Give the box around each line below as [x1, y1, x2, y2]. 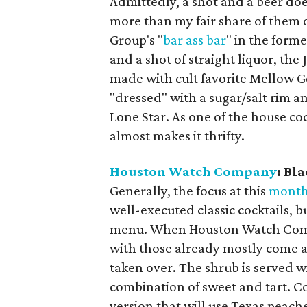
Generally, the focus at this [110, 182, 269, 199]
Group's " [110, 32, 164, 48]
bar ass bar [163, 32, 227, 48]
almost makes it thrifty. [110, 127, 245, 144]
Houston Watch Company [110, 163, 278, 180]
